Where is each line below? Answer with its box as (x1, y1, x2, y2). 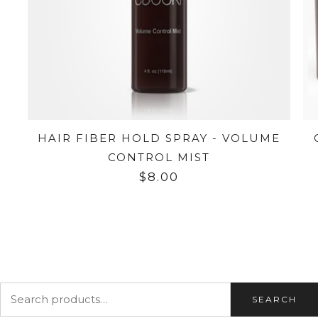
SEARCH (252, 293, 297, 305)
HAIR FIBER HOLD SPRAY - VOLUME (38, 131, 280, 145)
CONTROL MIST (108, 150, 210, 164)
